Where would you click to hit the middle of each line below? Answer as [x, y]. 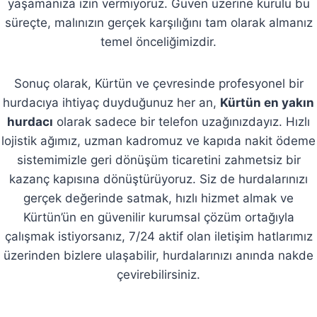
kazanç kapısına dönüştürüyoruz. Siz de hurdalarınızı [158, 179]
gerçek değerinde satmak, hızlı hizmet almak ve [158, 198]
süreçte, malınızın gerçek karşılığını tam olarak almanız [158, 23]
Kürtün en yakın [267, 103]
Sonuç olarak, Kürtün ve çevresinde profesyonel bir [158, 84]
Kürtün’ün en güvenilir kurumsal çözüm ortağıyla [158, 218]
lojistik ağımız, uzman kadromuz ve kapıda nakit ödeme [158, 141]
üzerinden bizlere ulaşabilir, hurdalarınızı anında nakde [158, 256]
